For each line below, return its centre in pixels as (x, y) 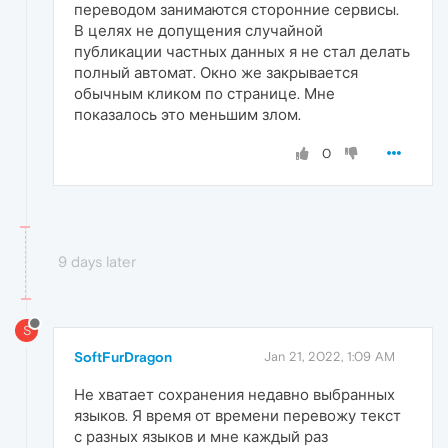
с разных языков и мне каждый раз (201, 436)
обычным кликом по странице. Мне (204, 94)
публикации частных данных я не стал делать (242, 52)
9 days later (97, 262)
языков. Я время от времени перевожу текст (237, 415)
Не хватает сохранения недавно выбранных (234, 394)
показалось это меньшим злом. (187, 115)
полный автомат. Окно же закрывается (216, 73)
